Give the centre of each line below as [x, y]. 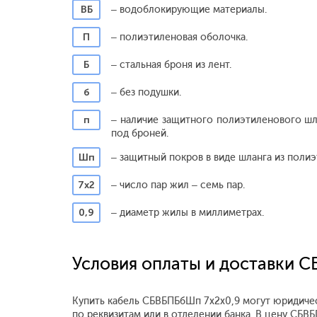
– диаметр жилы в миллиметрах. [188, 213]
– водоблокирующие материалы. [189, 10]
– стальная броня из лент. [171, 65]
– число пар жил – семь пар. [178, 185]
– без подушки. [146, 92]
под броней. [140, 133]
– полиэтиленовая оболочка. [179, 37]
